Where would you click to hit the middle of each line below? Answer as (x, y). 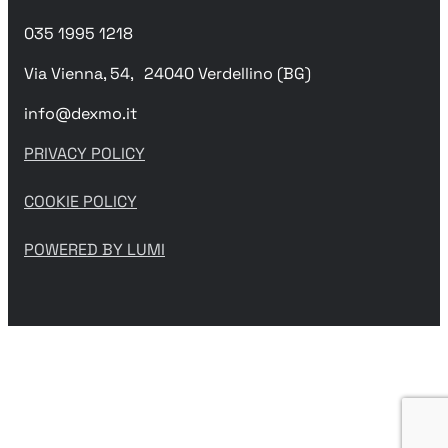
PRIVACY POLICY (84, 153)
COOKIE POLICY (80, 201)
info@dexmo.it (80, 113)
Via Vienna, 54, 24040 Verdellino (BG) (167, 73)
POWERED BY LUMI (94, 249)
